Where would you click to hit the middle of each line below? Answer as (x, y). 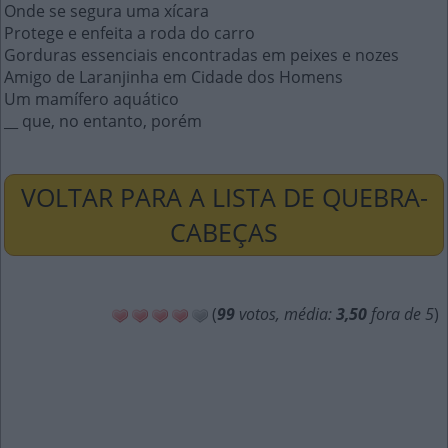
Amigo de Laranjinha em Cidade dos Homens (173, 77)
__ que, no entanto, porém (103, 121)
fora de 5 (400, 314)
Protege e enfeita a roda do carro (129, 33)
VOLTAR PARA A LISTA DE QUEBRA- (224, 197)
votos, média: (285, 314)
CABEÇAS (224, 232)
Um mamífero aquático (91, 99)
